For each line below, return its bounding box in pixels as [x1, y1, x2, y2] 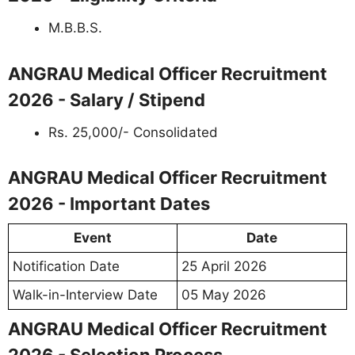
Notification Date [13, 258, 120, 275]
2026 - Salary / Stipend [8, 89, 205, 110]
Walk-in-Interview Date [13, 287, 158, 303]
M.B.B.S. [48, 20, 102, 36]
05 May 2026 [181, 287, 266, 303]
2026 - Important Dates [8, 193, 210, 215]
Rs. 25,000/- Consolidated [48, 124, 218, 140]
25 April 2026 [181, 258, 267, 275]
